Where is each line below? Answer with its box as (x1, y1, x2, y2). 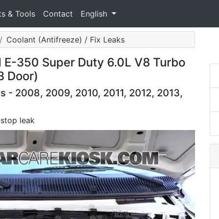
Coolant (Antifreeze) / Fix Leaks (6, 35, 125, 44)
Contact (43, 9, 73, 19)
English (81, 9, 109, 19)
